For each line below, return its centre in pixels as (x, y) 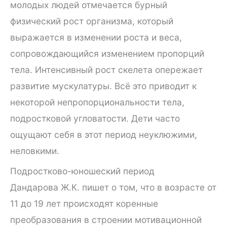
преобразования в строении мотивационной (106, 220)
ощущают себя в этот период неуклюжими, (104, 134)
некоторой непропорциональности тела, (97, 102)
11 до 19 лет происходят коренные (84, 204)
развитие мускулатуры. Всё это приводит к (103, 86)
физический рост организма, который (92, 21)
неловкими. (35, 150)
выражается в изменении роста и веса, (96, 37)
